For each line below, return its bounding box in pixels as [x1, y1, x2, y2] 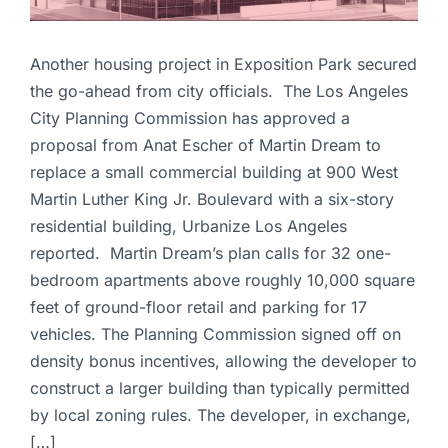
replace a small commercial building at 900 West [30, 162, 398, 183]
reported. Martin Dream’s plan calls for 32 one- [30, 243, 391, 264]
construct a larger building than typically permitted [30, 378, 410, 399]
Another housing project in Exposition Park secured [30, 54, 417, 75]
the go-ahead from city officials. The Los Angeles [30, 81, 408, 102]
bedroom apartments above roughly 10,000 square [30, 270, 415, 291]
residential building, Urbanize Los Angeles [30, 216, 347, 237]
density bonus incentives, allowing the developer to [30, 351, 417, 372]
